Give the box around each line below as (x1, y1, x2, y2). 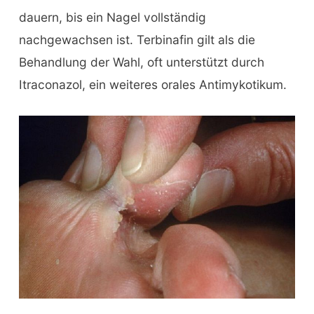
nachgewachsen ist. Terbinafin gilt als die (18, 32, 255, 48)
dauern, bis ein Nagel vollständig (18, 10, 206, 25)
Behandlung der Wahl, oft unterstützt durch (18, 55, 264, 70)
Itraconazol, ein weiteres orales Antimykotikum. (18, 77, 287, 93)
